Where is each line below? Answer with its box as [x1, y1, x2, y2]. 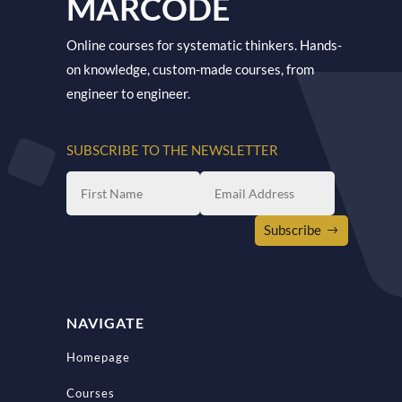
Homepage [66, 349, 130, 364]
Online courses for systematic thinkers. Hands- [66, 36, 342, 53]
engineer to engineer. [66, 84, 190, 101]
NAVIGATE [66, 313, 144, 331]
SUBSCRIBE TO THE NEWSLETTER [66, 141, 278, 158]
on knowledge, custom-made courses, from [66, 60, 314, 77]
